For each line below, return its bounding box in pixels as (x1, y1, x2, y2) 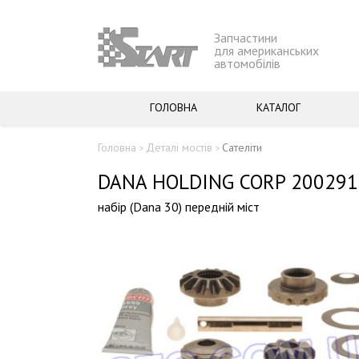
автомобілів (214, 55, 280, 71)
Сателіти (222, 140, 262, 155)
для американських (214, 42, 319, 58)
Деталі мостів (146, 140, 212, 155)
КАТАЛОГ (256, 100, 301, 115)
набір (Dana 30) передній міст (98, 198, 260, 215)
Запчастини (214, 30, 277, 46)
